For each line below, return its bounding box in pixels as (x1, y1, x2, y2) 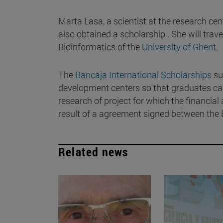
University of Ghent (142, 40, 216, 53)
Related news (58, 143, 128, 160)
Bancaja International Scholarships (75, 68, 212, 81)
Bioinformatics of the (58, 40, 142, 53)
